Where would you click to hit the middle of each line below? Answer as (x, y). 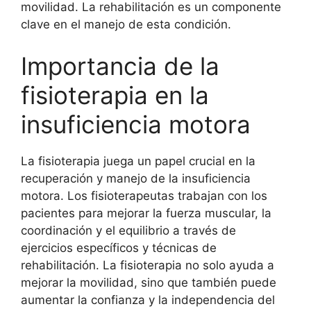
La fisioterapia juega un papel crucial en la (138, 161)
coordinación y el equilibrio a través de (128, 230)
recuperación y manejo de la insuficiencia (136, 178)
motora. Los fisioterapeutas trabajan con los (144, 195)
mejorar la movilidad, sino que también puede (149, 282)
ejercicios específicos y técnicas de (119, 247)
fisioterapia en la (115, 95)
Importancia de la (120, 66)
